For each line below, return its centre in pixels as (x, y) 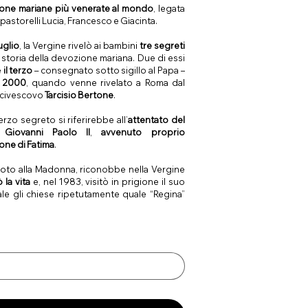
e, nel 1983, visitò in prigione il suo (107, 182)
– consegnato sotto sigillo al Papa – (108, 70)
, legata (169, 9)
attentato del (156, 120)
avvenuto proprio (143, 132)
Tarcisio (60, 95)
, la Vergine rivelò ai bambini (79, 46)
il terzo (18, 70)
